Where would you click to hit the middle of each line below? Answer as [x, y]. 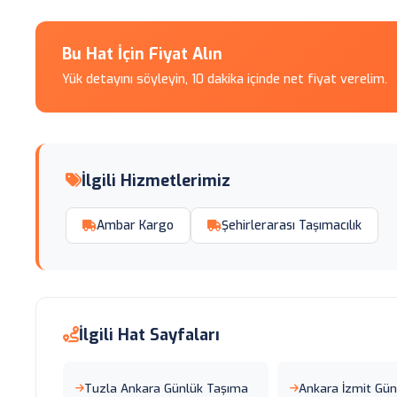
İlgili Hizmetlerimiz [156, 181]
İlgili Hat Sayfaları [149, 335]
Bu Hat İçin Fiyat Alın [142, 54]
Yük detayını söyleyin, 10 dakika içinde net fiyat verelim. [225, 79]
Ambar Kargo [135, 226]
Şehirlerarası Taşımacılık [292, 226]
